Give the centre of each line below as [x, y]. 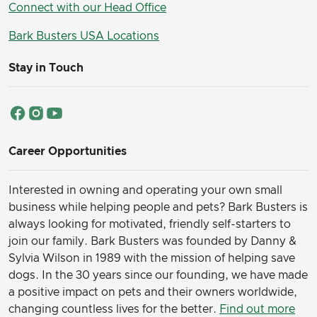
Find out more [257, 309]
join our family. [50, 241]
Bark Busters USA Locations [84, 36]
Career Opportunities [68, 151]
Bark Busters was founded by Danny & [194, 241]
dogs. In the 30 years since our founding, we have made [158, 275]
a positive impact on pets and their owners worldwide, [153, 292]
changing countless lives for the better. [114, 309]
